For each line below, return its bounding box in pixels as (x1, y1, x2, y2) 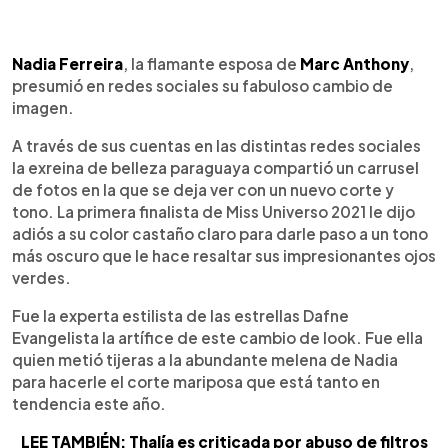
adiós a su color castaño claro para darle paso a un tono (12, 223, 428, 243)
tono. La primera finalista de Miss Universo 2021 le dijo (12, 201, 415, 221)
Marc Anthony (300, 53, 409, 73)
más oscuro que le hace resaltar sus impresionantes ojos (12, 245, 436, 265)
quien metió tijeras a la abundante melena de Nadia (12, 349, 398, 369)
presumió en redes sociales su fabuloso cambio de (12, 75, 393, 95)
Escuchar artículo (90, 51, 212, 71)
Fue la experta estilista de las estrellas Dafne (12, 305, 349, 325)
